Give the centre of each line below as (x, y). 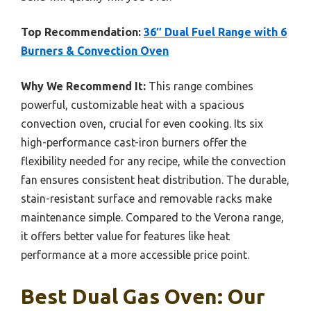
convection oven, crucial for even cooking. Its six (142, 123)
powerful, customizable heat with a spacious (133, 104)
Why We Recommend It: (83, 86)
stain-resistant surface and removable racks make (146, 198)
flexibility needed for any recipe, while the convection (153, 161)
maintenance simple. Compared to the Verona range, (152, 217)
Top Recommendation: (81, 32)
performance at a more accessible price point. (135, 254)
